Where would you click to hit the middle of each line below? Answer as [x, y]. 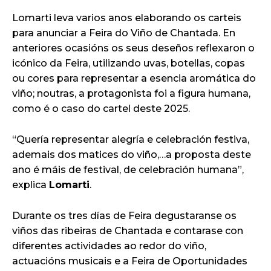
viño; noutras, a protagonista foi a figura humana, [131, 93]
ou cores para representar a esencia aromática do [134, 78]
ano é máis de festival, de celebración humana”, [128, 169]
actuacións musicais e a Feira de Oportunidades [130, 261]
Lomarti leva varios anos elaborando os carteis [127, 18]
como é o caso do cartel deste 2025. [101, 108]
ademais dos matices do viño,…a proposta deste [132, 154]
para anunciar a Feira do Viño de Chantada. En [124, 33]
